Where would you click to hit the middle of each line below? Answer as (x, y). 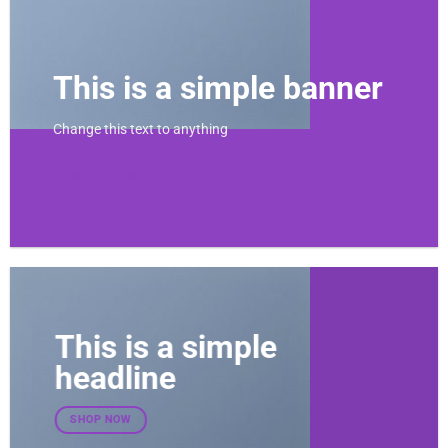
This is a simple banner (217, 87)
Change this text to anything (140, 128)
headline (115, 377)
